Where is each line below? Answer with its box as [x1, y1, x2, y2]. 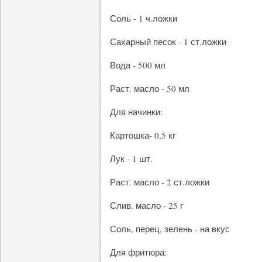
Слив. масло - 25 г [110, 199, 183, 211]
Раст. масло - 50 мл [110, 82, 189, 94]
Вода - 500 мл [110, 59, 166, 71]
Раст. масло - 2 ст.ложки [110, 176, 209, 188]
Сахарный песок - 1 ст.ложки [110, 36, 226, 47]
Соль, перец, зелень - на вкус [110, 223, 230, 235]
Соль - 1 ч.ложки [110, 12, 177, 24]
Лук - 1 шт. [110, 153, 153, 164]
